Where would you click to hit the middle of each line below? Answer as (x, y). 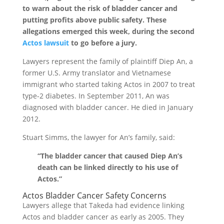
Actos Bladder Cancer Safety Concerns (94, 195)
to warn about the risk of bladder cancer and (100, 8)
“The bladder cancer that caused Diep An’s (110, 155)
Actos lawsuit (45, 42)
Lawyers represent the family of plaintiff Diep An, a (107, 61)
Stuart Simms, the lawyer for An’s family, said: (98, 137)
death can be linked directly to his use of (107, 167)
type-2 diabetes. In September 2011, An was (96, 95)
